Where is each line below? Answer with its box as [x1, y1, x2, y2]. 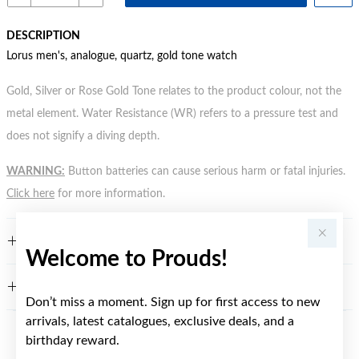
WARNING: [6, 166, 65, 178]
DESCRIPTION [6, 30, 80, 42]
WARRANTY [30, 281, 95, 293]
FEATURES [30, 236, 85, 248]
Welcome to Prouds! [26, 248, 228, 270]
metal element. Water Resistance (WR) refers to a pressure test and [6, 108, 338, 120]
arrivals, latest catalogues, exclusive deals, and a [26, 315, 294, 328]
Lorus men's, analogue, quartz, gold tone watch [6, 50, 237, 63]
